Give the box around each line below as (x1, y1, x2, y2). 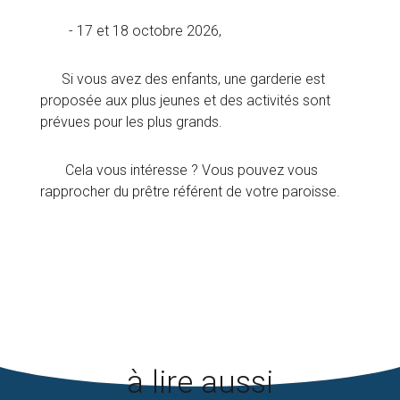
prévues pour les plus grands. (39, 113, 222, 131)
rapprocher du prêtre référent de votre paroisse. (39, 183, 340, 201)
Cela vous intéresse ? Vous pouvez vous (39, 162, 318, 179)
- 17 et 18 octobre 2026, (39, 22, 221, 40)
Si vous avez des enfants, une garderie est (39, 71, 325, 88)
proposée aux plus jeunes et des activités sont (39, 92, 330, 110)
